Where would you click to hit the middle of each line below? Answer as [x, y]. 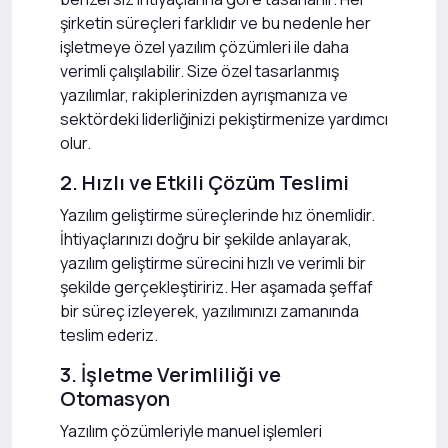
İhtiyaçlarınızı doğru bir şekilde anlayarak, [206, 239]
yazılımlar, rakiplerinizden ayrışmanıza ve [204, 95]
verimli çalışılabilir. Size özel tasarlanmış [199, 71]
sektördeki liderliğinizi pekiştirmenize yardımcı [224, 119]
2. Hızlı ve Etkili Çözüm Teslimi [204, 182]
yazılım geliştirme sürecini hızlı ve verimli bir [213, 263]
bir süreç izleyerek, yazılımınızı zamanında [209, 311]
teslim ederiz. [109, 335]
